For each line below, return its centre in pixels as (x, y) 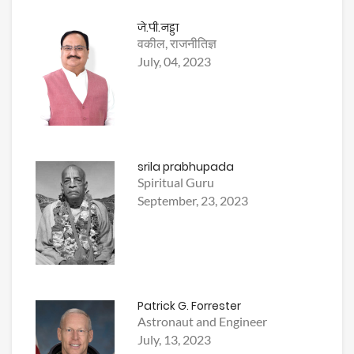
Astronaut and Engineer (203, 322)
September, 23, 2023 (193, 201)
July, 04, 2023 (175, 62)
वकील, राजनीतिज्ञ (177, 43)
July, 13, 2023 (175, 340)
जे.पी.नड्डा (158, 28)
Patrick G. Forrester (190, 306)
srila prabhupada (186, 167)
